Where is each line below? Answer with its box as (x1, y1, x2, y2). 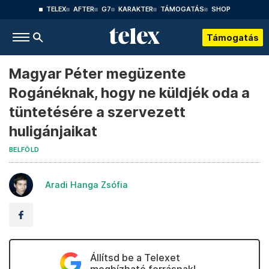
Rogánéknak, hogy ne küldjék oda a (9, 84, 250, 101)
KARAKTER (118, 5, 153, 13)
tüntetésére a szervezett (9, 103, 186, 121)
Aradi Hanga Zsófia (45, 180, 128, 190)
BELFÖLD (9, 146, 40, 154)
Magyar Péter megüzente (9, 65, 186, 82)
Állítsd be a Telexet (89, 252, 180, 264)
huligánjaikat (9, 122, 97, 140)
